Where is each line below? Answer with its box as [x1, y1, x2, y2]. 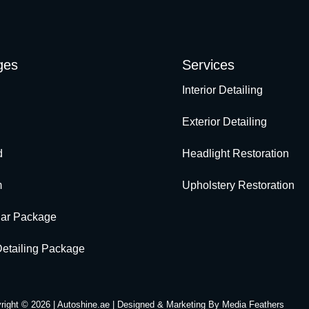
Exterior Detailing [182, 116, 267, 128]
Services [182, 57, 235, 73]
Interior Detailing [182, 84, 263, 97]
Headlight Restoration [182, 148, 289, 160]
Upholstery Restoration [182, 179, 295, 192]
